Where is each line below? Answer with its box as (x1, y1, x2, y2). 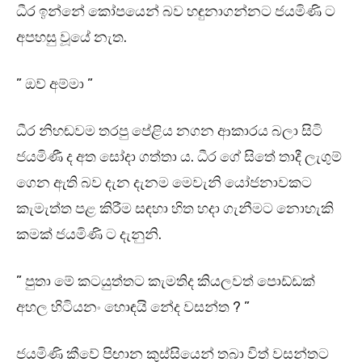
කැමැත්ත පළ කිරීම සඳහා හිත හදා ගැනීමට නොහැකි (16, 200, 334, 218)
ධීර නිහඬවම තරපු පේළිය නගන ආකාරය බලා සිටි (16, 122, 322, 141)
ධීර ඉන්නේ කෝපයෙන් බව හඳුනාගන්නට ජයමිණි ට (16, 2, 335, 21)
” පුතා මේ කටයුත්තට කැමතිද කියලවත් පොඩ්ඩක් (16, 272, 315, 291)
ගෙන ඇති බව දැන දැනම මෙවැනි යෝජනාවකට (16, 174, 312, 192)
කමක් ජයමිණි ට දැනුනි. (16, 225, 162, 244)
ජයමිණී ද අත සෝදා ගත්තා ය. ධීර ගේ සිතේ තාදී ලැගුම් (16, 148, 342, 166)
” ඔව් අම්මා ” (16, 75, 96, 94)
